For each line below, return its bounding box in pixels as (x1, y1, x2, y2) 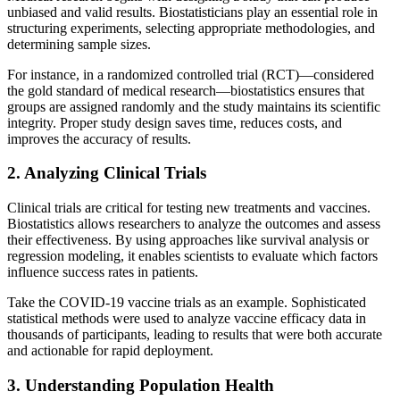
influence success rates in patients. (7, 263, 198, 279)
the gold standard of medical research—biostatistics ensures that (7, 82, 364, 98)
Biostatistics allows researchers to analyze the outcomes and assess (7, 215, 380, 231)
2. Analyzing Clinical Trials (7, 163, 206, 183)
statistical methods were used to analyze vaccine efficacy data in (7, 310, 366, 326)
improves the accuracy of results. (7, 130, 191, 146)
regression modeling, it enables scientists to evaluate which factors (7, 247, 378, 263)
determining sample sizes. (7, 36, 151, 52)
